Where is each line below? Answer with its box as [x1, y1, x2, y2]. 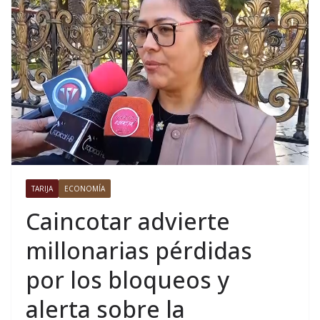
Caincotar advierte [26, 205, 230, 236]
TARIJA [31, 183, 53, 194]
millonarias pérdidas [26, 234, 252, 266]
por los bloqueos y [26, 264, 229, 295]
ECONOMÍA [64, 183, 105, 194]
